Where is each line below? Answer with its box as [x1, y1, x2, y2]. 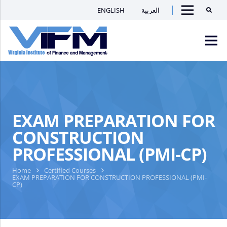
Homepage [106, 80, 149, 91]
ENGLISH [97, 5, 125, 15]
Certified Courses [44, 165, 96, 175]
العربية [141, 5, 160, 15]
